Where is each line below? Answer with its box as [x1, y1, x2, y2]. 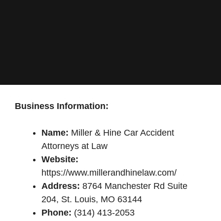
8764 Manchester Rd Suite [80, 181, 187, 191]
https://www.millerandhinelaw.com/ [41, 168, 177, 178]
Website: [41, 154, 78, 164]
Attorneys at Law [41, 141, 108, 151]
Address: [41, 181, 80, 191]
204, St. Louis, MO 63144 [41, 194, 142, 204]
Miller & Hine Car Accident [69, 128, 174, 138]
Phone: [41, 208, 72, 218]
